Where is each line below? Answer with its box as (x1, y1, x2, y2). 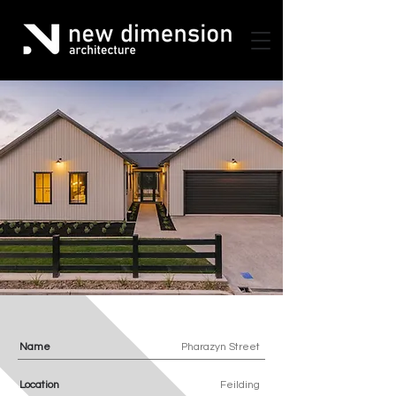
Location (19, 379, 59, 391)
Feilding (220, 379, 260, 391)
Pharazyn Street (181, 341, 260, 353)
